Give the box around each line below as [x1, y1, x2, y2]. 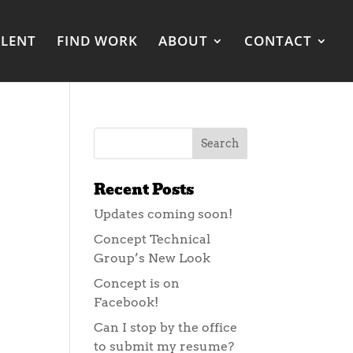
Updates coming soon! [94, 206, 233, 221]
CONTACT [244, 32, 312, 50]
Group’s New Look [94, 251, 211, 266]
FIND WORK [57, 32, 138, 50]
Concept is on [94, 276, 180, 291]
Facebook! [94, 295, 159, 310]
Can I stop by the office [94, 320, 238, 335]
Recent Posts [94, 178, 195, 201]
